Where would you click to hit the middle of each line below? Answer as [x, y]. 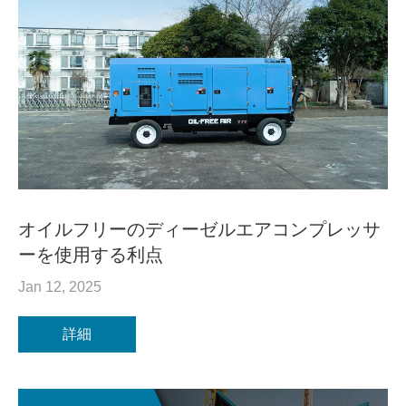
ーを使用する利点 [91, 255]
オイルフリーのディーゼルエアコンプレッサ [199, 230]
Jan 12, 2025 [60, 287]
